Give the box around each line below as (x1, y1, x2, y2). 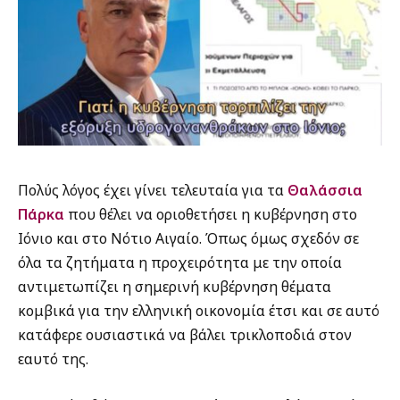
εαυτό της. (18, 349, 88, 370)
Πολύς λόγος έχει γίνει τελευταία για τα (18, 180, 287, 201)
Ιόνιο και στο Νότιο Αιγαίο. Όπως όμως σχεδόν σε (18, 229, 359, 249)
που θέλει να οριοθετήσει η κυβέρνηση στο (64, 204, 357, 225)
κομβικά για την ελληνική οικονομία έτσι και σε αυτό (18, 301, 379, 321)
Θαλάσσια (287, 180, 362, 201)
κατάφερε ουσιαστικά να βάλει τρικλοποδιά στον (18, 325, 352, 346)
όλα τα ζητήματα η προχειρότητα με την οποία (18, 253, 342, 273)
